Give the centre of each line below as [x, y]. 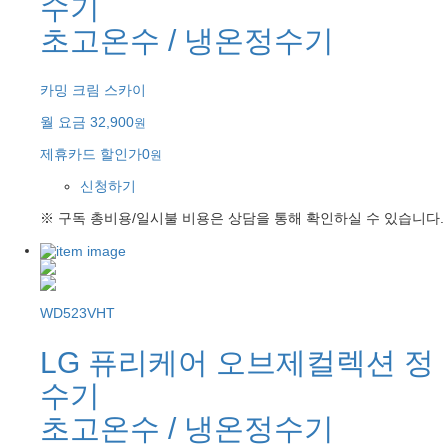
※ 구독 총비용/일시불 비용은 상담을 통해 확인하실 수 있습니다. [242, 218]
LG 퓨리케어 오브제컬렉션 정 [237, 363]
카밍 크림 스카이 [93, 90]
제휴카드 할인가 [91, 154]
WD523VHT [77, 313]
